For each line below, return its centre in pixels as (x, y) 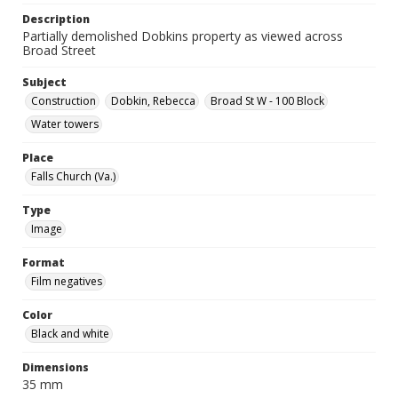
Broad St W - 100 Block (267, 101)
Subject (44, 82)
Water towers (65, 124)
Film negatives (67, 281)
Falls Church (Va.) (73, 176)
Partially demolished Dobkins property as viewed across (183, 36)
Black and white (70, 334)
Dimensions (56, 367)
